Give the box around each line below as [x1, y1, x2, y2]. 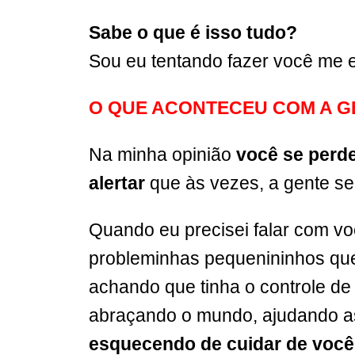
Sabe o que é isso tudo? [89, 21, 302, 43]
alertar [89, 172, 150, 193]
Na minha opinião [89, 143, 236, 165]
